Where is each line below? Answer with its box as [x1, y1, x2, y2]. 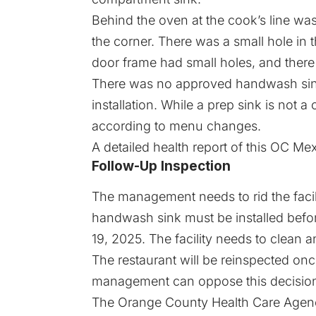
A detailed [92, 139, 153, 154]
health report [153, 139, 227, 154]
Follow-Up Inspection [92, 157, 231, 174]
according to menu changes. [92, 118, 261, 133]
